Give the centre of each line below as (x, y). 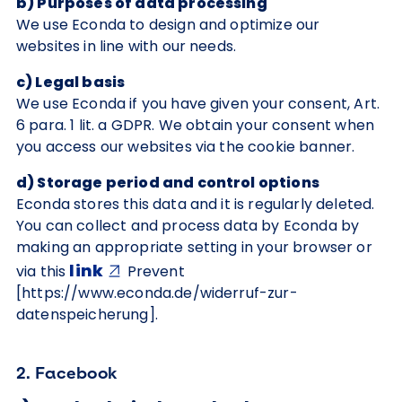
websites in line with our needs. (127, 46)
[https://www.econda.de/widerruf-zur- (157, 293)
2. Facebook (67, 372)
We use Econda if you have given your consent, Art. (198, 104)
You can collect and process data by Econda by (188, 226)
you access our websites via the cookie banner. (186, 147)
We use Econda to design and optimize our (168, 25)
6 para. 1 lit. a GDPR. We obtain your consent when (196, 125)
